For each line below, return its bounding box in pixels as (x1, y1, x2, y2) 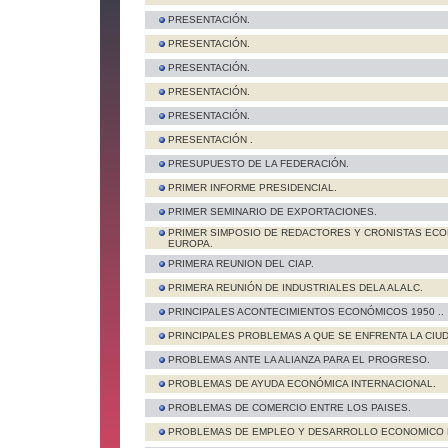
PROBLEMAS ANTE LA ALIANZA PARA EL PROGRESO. (168, 354, 430, 365)
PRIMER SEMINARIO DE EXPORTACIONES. (168, 206, 377, 217)
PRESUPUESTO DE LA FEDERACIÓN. (168, 158, 349, 169)
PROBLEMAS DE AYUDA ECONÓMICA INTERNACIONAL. (168, 378, 436, 389)
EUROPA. (168, 238, 213, 249)
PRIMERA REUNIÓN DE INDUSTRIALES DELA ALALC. (168, 282, 423, 293)
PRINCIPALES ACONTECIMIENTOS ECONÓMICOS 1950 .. (168, 306, 444, 317)
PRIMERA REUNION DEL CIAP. (168, 258, 314, 269)
